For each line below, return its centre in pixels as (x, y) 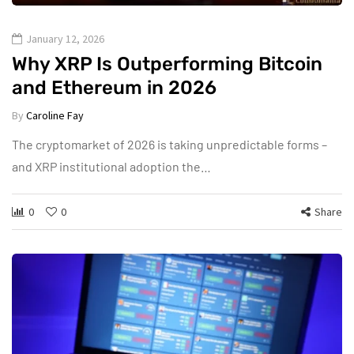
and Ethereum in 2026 (114, 88)
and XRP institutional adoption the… (111, 167)
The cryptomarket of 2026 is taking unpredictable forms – (169, 145)
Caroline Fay (55, 116)
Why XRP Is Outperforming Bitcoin (167, 64)
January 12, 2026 (65, 39)
